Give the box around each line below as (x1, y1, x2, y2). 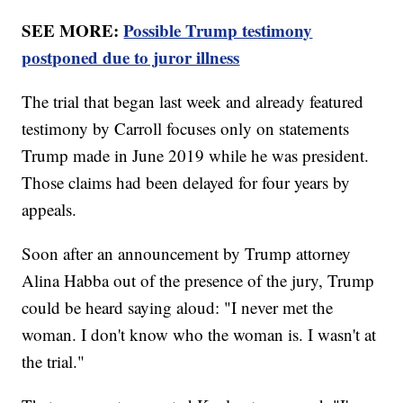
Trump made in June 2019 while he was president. (22, 143, 370, 166)
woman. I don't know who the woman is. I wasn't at (22, 322, 377, 345)
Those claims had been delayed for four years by (22, 170, 351, 193)
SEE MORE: (22, 17, 124, 42)
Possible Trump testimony (123, 17, 313, 42)
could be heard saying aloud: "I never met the (22, 295, 334, 318)
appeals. (22, 197, 77, 220)
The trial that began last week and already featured (22, 89, 364, 112)
